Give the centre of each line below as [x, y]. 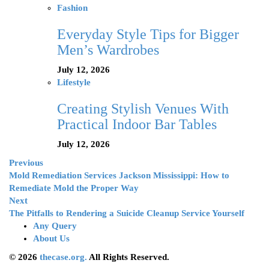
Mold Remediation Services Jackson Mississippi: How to [119, 176]
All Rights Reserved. [128, 257]
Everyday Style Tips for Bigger [148, 35]
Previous [26, 163]
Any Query [55, 226]
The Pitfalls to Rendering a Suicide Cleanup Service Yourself [127, 213]
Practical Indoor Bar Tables [137, 125]
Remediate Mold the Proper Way [74, 188]
